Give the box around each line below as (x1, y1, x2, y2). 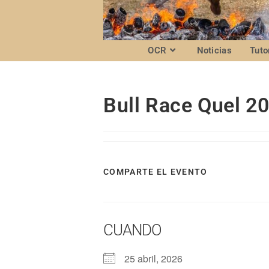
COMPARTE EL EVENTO (103, 167, 208, 177)
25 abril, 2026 (124, 252, 192, 265)
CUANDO (103, 221, 162, 239)
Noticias (196, 45, 232, 56)
